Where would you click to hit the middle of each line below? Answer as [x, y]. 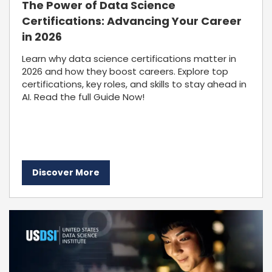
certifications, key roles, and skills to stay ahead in [134, 84]
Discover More [66, 172]
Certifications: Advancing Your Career [132, 21]
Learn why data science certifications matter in [129, 59]
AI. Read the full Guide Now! [83, 97]
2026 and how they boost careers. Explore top [125, 71]
